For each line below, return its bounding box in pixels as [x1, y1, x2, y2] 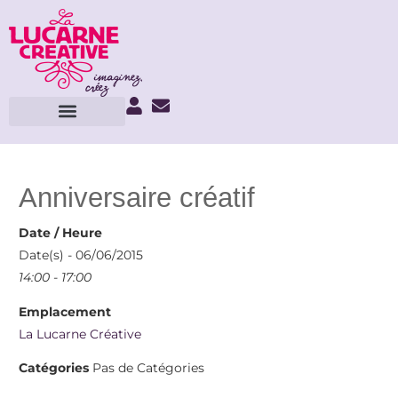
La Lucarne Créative [19, 326, 142, 341]
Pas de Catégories [89, 361, 205, 376]
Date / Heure [19, 226, 103, 241]
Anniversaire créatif [19, 182, 256, 213]
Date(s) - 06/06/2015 [19, 248, 144, 263]
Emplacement [19, 304, 112, 319]
